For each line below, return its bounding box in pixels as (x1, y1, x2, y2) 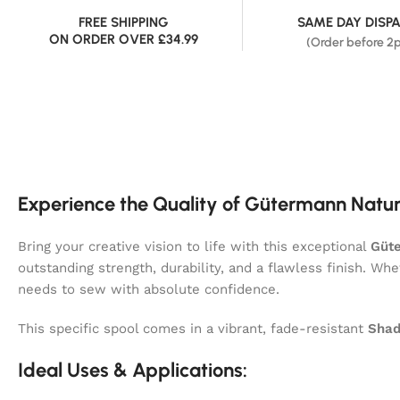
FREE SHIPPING (78, 13, 169, 30)
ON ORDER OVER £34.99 (48, 30, 198, 47)
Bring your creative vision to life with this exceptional (18, 237, 371, 254)
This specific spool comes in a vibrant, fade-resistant (18, 320, 368, 337)
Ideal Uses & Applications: (18, 357, 247, 382)
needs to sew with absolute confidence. (18, 280, 279, 297)
